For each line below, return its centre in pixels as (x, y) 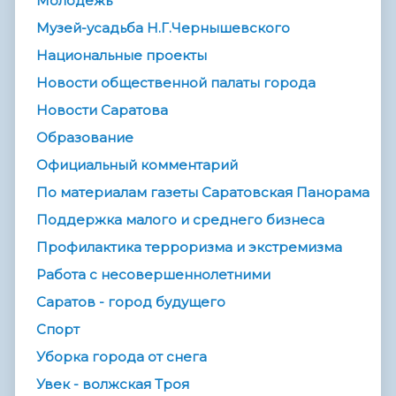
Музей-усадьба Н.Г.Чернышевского (163, 27)
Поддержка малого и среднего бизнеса (180, 219)
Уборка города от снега (122, 356)
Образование (85, 137)
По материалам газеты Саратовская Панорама (203, 192)
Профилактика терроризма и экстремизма (189, 247)
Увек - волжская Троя (113, 384)
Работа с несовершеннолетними (153, 274)
